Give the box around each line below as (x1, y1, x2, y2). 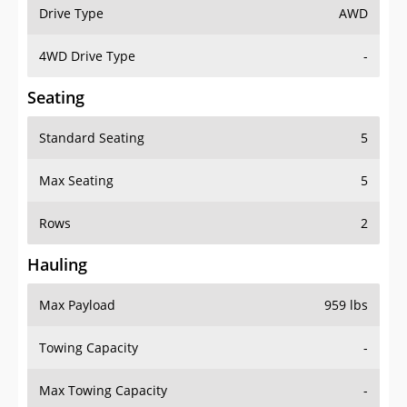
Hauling (27, 253, 87, 276)
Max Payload (39, 296, 115, 314)
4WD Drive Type (39, 47, 135, 65)
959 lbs (324, 296, 368, 314)
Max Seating (39, 172, 114, 190)
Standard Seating (39, 129, 144, 147)
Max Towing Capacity (39, 382, 167, 400)
